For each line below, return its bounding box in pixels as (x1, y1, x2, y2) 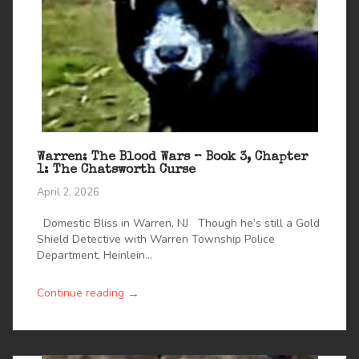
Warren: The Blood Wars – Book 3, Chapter (37, 151, 308, 165)
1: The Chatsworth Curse (37, 164, 196, 178)
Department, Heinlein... (37, 247, 152, 263)
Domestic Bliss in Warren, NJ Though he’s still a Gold (37, 215, 320, 231)
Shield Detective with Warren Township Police (37, 231, 275, 247)
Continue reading (37, 285, 124, 301)
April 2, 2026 (37, 184, 99, 200)
